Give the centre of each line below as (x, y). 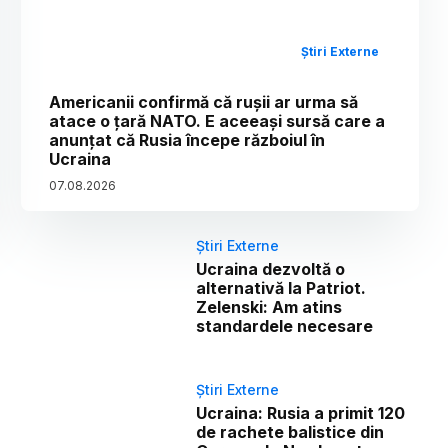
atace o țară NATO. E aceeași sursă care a (217, 120)
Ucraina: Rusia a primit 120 (301, 412)
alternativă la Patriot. (281, 287)
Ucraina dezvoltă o (271, 268)
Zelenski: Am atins (269, 306)
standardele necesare (285, 325)
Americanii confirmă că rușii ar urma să (204, 101)
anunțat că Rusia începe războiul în (187, 139)
